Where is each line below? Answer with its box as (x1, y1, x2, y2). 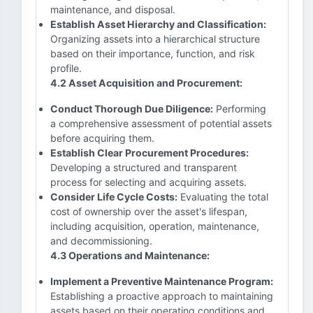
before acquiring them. (50, 132, 154, 144)
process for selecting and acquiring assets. (50, 176, 247, 188)
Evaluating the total (177, 191, 268, 203)
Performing (213, 103, 266, 115)
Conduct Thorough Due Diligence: (50, 103, 213, 115)
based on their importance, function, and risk (50, 48, 255, 59)
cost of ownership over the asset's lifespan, (50, 205, 247, 217)
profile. (50, 62, 82, 74)
